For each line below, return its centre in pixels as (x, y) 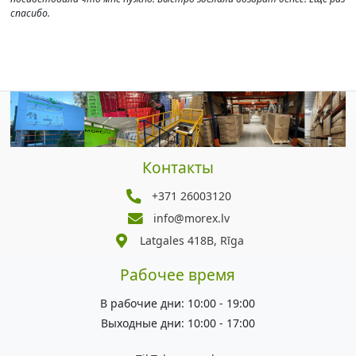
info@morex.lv (192, 219)
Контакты (178, 168)
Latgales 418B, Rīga (192, 241)
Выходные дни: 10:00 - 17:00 (178, 323)
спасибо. (30, 14)
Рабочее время (178, 275)
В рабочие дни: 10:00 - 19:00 (178, 304)
